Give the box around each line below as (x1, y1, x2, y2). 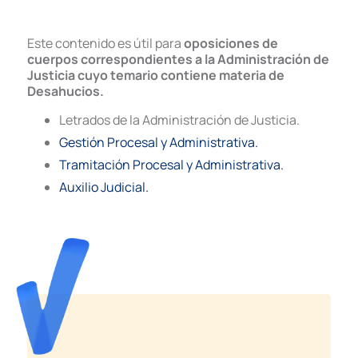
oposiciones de (184, 34, 278, 52)
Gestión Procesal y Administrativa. (59, 133, 261, 151)
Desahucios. (27, 82, 104, 100)
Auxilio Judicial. (59, 177, 149, 196)
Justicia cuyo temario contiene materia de (27, 66, 284, 84)
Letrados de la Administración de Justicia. (59, 110, 300, 129)
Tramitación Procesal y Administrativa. (59, 155, 286, 173)
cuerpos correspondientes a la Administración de (27, 50, 329, 68)
